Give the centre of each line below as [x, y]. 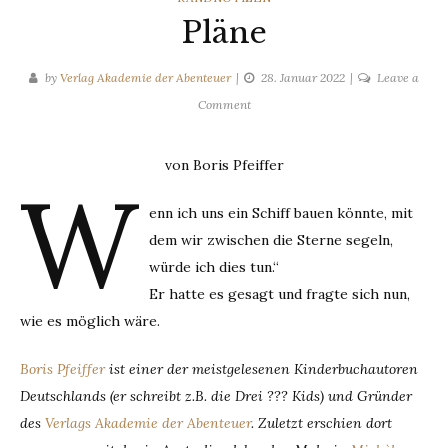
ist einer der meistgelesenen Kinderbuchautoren [263, 369]
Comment [224, 104]
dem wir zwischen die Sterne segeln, [270, 240]
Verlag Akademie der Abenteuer [145, 77]
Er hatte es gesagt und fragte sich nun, [279, 294]
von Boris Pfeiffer [224, 165]
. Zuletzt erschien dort [321, 423]
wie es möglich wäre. [90, 321]
